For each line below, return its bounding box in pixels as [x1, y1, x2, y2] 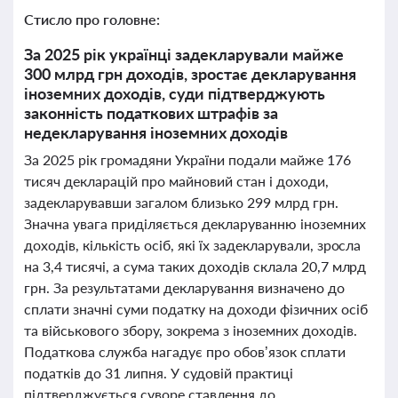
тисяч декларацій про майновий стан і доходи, [24, 172, 329, 189]
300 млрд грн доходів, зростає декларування [24, 64, 356, 84]
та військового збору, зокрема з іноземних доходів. [24, 322, 357, 338]
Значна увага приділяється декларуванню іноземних [24, 215, 366, 232]
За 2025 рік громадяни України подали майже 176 [24, 151, 351, 168]
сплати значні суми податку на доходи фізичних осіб [24, 300, 368, 317]
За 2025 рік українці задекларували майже [24, 44, 344, 64]
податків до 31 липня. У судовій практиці [24, 364, 293, 381]
